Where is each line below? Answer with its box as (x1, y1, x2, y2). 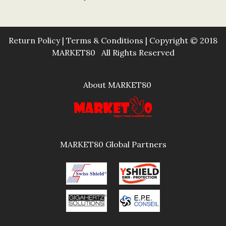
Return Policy (9, 35, 60, 46)
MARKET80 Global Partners (60, 139, 166, 150)
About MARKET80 (75, 80, 151, 90)
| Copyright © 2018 (143, 35, 217, 46)
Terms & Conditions (66, 35, 143, 46)
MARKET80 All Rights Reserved (51, 47, 175, 58)
